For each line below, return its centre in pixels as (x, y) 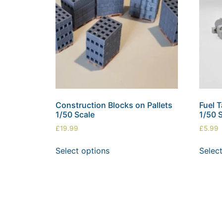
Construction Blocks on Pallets (114, 105)
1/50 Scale (75, 114)
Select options (83, 150)
